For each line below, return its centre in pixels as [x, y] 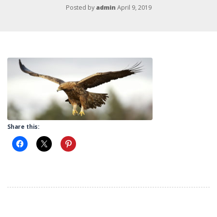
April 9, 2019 [134, 8]
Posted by [81, 8]
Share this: [24, 126]
